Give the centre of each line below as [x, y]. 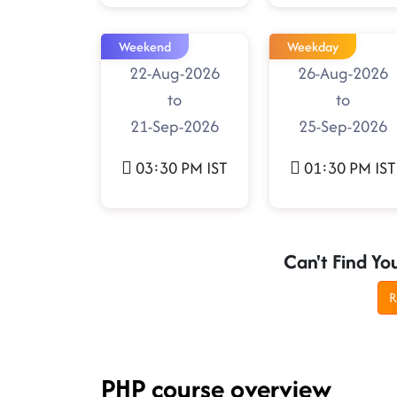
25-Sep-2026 [343, 127]
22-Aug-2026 [175, 74]
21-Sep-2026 [175, 127]
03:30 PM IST [182, 168]
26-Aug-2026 [343, 74]
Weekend [145, 47]
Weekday [313, 47]
